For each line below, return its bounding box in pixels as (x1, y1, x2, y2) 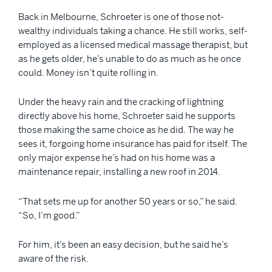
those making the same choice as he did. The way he (18, 124, 234, 136)
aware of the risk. (18, 253, 90, 265)
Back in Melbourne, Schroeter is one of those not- (18, 10, 223, 22)
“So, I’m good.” (18, 209, 80, 221)
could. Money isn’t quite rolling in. (18, 66, 158, 78)
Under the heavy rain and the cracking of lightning (18, 96, 223, 108)
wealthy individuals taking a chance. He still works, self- (18, 24, 247, 36)
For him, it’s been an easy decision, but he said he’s (18, 239, 228, 251)
